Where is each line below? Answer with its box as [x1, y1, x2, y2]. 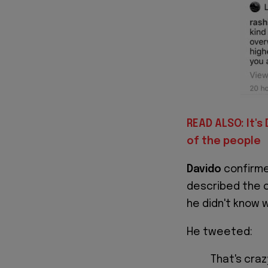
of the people [187, 136, 263, 147]
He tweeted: [187, 226, 252, 237]
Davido [187, 163, 221, 175]
